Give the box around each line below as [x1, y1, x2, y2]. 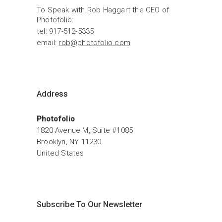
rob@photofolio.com [58, 38, 131, 47]
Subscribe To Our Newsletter [37, 200, 142, 209]
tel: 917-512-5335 [37, 27, 94, 36]
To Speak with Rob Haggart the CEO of [37, 5, 169, 14]
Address [37, 89, 68, 99]
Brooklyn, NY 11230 [37, 137, 102, 146]
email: [37, 38, 59, 47]
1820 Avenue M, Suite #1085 [37, 126, 133, 135]
